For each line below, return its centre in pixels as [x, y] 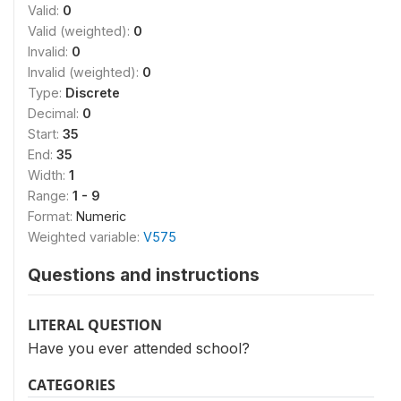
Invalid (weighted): [85, 72]
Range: [50, 195]
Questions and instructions [144, 274]
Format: [52, 216]
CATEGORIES [72, 384]
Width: [48, 175]
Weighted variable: [85, 236]
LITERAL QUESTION [95, 324]
